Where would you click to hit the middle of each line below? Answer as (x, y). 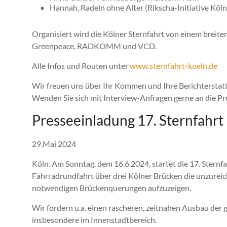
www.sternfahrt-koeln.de (174, 66)
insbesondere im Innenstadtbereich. (94, 220)
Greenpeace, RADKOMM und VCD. (95, 46)
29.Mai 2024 (54, 144)
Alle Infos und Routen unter (81, 66)
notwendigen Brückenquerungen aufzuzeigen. (111, 188)
